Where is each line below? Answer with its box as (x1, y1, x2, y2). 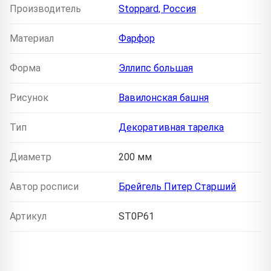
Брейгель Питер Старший (119, 180, 236, 192)
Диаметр (10, 151, 51, 163)
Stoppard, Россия (119, 2, 196, 15)
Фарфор (119, 32, 155, 44)
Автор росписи (10, 180, 79, 192)
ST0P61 (119, 210, 154, 222)
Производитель (10, 2, 81, 15)
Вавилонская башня (119, 91, 209, 103)
